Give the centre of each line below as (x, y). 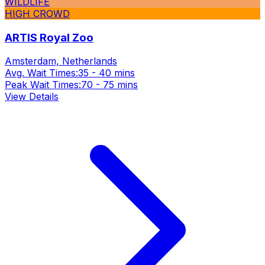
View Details (32, 97)
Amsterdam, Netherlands (61, 61)
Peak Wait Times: (43, 85)
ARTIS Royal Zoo (49, 37)
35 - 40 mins (106, 73)
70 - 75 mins (109, 85)
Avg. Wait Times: (41, 73)
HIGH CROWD (37, 13)
